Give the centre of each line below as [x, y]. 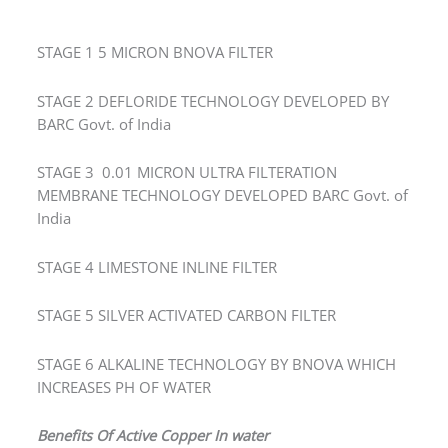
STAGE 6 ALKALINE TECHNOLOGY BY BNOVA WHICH [217, 332]
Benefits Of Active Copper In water [153, 403]
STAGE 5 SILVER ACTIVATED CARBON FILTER [187, 283]
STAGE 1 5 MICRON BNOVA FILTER [155, 20]
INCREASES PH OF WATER [124, 355]
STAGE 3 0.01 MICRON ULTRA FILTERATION [187, 140]
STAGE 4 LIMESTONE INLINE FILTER [157, 235]
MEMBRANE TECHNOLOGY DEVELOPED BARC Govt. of [223, 163]
